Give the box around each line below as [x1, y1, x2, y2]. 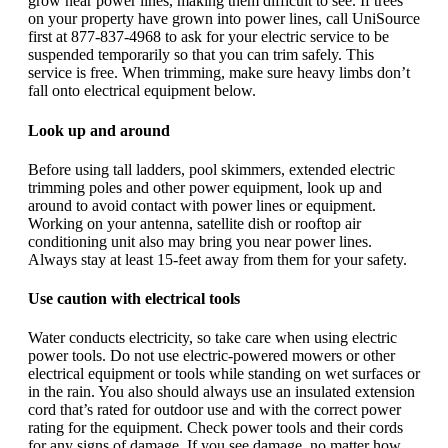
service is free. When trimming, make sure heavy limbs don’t [28, 64, 410, 82]
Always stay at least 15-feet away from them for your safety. [28, 250, 407, 268]
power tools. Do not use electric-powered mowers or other [28, 347, 395, 365]
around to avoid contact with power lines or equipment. [28, 196, 376, 214]
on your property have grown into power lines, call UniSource [28, 10, 420, 28]
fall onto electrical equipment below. [28, 82, 256, 100]
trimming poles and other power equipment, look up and [28, 178, 382, 196]
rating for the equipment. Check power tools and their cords [28, 419, 403, 437]
